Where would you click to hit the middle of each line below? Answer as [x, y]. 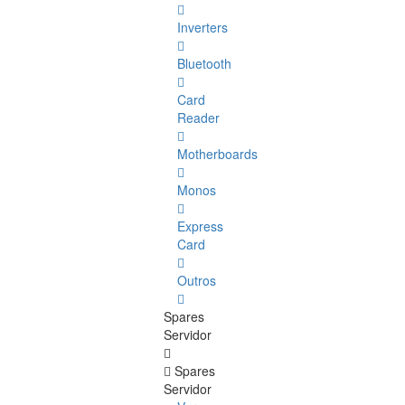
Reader [198, 118]
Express [200, 226]
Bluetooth [204, 64]
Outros [197, 281]
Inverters [202, 28]
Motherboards [217, 154]
